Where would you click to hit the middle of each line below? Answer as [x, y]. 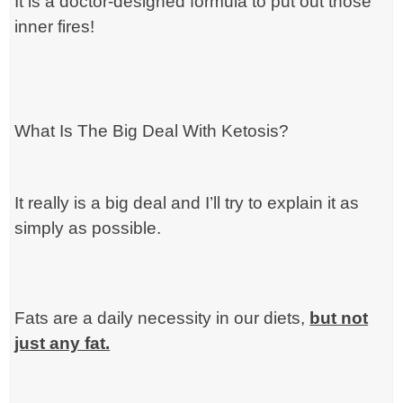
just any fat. [63, 343]
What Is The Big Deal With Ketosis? [152, 130]
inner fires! [55, 26]
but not [339, 318]
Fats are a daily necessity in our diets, [162, 318]
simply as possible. [88, 228]
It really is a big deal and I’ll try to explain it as [187, 202]
